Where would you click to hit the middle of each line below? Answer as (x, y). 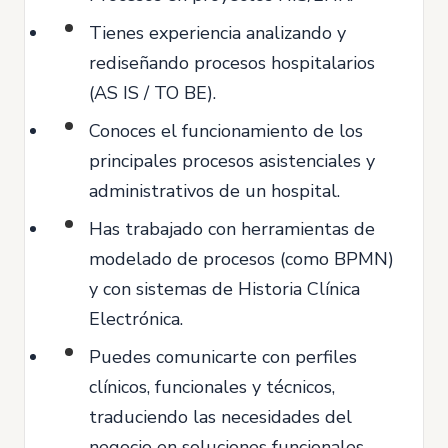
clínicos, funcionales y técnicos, (212, 387)
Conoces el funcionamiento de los (226, 131)
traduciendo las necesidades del (220, 417)
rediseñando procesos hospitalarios (232, 63)
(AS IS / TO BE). (152, 93)
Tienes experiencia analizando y (217, 33)
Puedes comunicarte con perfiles (223, 357)
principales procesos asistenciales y (232, 161)
